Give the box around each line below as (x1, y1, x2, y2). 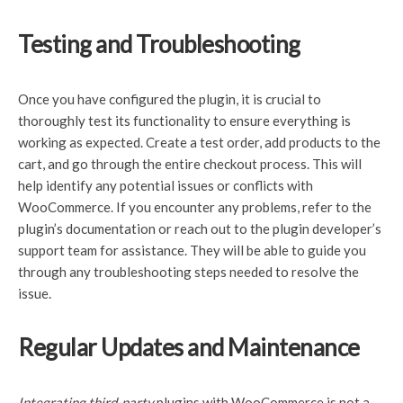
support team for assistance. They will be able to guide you (18, 242, 366, 258)
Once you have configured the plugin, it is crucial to (18, 91, 321, 107)
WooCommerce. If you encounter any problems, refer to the (18, 199, 372, 215)
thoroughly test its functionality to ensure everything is (18, 112, 351, 129)
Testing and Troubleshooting (18, 30, 300, 58)
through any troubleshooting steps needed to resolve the (18, 264, 359, 280)
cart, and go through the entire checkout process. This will (18, 156, 362, 172)
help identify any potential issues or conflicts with (18, 177, 313, 193)
